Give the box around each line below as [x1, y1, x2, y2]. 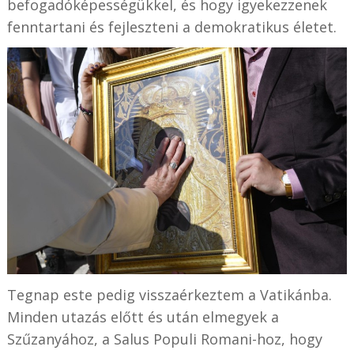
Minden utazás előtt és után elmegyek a [6, 307, 279, 326]
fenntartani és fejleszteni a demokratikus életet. [6, 17, 337, 37]
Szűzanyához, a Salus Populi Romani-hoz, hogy [6, 329, 322, 348]
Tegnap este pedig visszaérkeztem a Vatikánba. [6, 284, 332, 304]
